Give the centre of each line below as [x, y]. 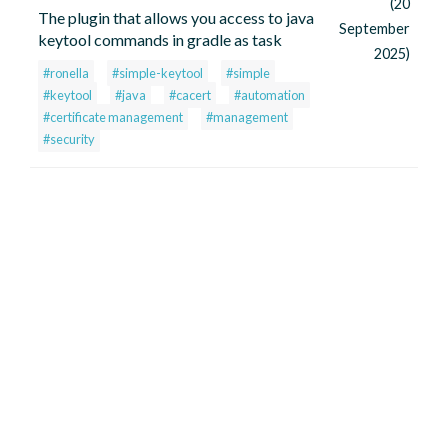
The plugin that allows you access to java [176, 18]
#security [69, 139]
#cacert [190, 95]
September [374, 29]
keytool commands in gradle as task [160, 40]
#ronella [66, 73]
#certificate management [113, 117]
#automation [269, 95]
